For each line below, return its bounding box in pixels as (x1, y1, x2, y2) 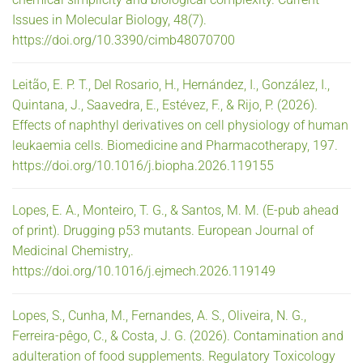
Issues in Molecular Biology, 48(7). (12, 11, 207, 28)
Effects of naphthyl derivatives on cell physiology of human (12, 117, 348, 133)
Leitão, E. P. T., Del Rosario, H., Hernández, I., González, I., (12, 76, 330, 92)
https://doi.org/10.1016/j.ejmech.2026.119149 (12, 263, 275, 279)
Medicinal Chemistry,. (12, 242, 134, 258)
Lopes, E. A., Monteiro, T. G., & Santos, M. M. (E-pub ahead (12, 202, 339, 218)
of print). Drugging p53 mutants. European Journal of (12, 222, 314, 238)
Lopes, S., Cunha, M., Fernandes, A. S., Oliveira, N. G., (12, 307, 306, 323)
